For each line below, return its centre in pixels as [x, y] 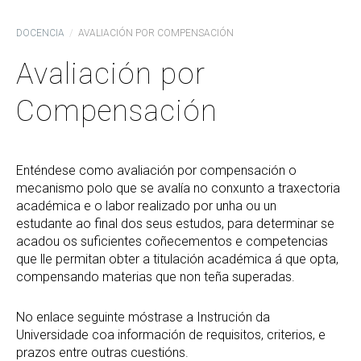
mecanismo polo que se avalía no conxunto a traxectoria [178, 188]
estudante [44, 224]
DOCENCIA [40, 33]
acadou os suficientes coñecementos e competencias [172, 241]
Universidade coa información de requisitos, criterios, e [171, 335]
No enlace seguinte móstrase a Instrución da [143, 317]
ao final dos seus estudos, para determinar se [205, 224]
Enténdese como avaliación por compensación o [156, 170]
